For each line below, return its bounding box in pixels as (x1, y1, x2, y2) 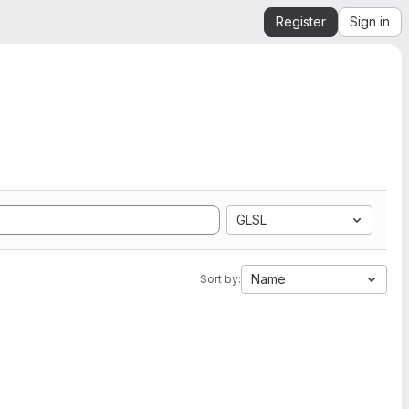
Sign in (350, 14, 390, 29)
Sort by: (200, 272, 241, 286)
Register (276, 14, 326, 29)
